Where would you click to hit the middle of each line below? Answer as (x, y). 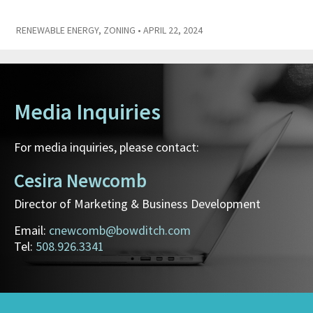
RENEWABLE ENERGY (57, 30)
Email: (31, 231)
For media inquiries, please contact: (107, 147)
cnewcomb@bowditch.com (120, 231)
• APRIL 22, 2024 (169, 30)
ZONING (119, 30)
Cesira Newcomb (80, 181)
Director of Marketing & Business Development (137, 204)
